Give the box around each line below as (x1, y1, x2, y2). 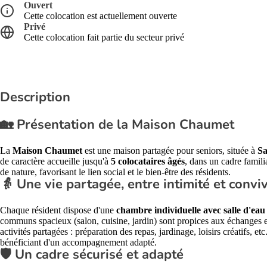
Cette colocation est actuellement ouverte (24, 11, 177, 21)
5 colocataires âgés (111, 156, 185, 166)
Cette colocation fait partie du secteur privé (24, 32, 184, 42)
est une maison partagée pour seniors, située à (82, 145, 257, 156)
